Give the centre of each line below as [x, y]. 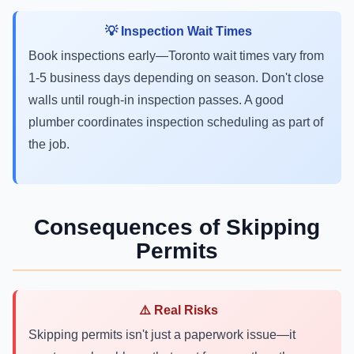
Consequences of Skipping [177, 227]
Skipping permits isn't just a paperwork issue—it [162, 335]
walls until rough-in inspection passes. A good [156, 100]
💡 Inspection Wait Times [179, 31]
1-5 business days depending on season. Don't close [176, 78]
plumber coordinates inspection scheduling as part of [176, 122]
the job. [49, 144]
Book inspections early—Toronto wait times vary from [176, 56]
